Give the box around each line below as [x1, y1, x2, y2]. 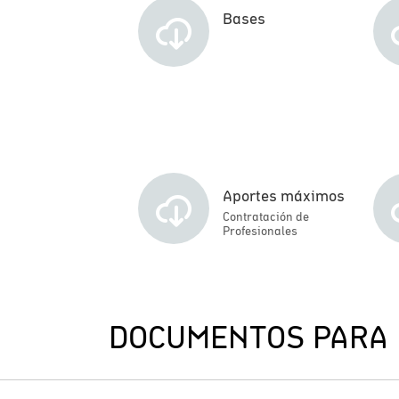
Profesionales [223, 224, 297, 238]
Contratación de [223, 209, 309, 224]
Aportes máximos [223, 186, 345, 205]
